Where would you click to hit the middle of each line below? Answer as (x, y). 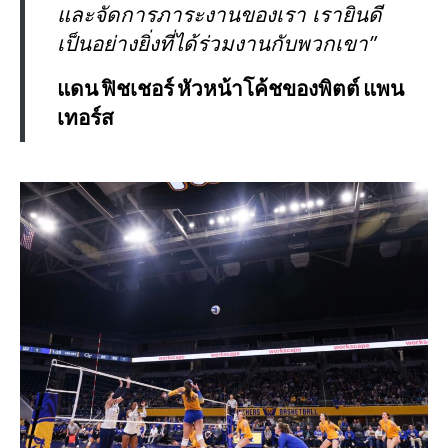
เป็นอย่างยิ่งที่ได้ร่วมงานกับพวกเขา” (217, 45)
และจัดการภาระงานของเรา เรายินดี (219, 16)
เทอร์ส (85, 119)
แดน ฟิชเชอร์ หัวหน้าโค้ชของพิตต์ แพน (230, 90)
